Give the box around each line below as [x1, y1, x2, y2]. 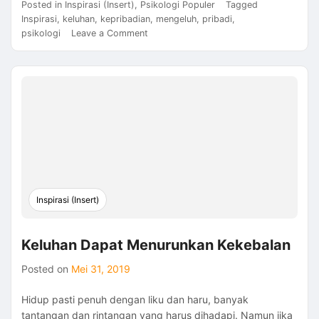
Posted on [21, 262, 71, 275]
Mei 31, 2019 [71, 262, 130, 275]
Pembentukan [147, 55, 205, 66]
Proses [147, 41, 177, 52]
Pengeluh [147, 83, 186, 95]
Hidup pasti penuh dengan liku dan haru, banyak [21, 293, 249, 305]
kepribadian [100, 13, 150, 24]
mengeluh [156, 13, 197, 24]
